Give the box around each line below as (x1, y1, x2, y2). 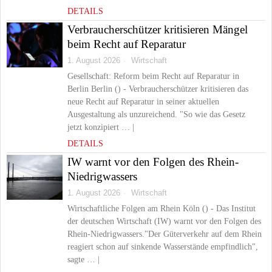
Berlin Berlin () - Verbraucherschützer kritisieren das (67, 84, 248, 93)
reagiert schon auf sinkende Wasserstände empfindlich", (67, 242, 258, 251)
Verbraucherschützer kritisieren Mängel (67, 23, 248, 36)
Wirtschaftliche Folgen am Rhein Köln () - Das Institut (67, 204, 256, 213)
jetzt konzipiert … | (67, 123, 134, 132)
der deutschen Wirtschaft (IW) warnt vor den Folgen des (67, 217, 261, 226)
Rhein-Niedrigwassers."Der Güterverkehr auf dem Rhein (67, 229, 262, 239)
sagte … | (67, 255, 100, 264)
